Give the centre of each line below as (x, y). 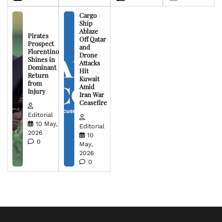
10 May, (46, 124)
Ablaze (88, 31)
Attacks (89, 63)
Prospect (41, 44)
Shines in (41, 59)
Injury (36, 91)
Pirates (38, 36)
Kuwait (89, 79)
